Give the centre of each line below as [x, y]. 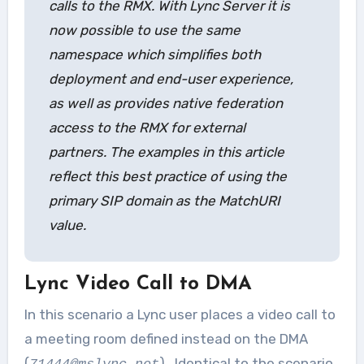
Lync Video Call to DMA [138, 284]
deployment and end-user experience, [171, 78]
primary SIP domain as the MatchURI [164, 200]
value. [67, 225]
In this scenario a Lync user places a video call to [180, 314]
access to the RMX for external [147, 127]
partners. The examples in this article [166, 152]
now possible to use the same [144, 30]
